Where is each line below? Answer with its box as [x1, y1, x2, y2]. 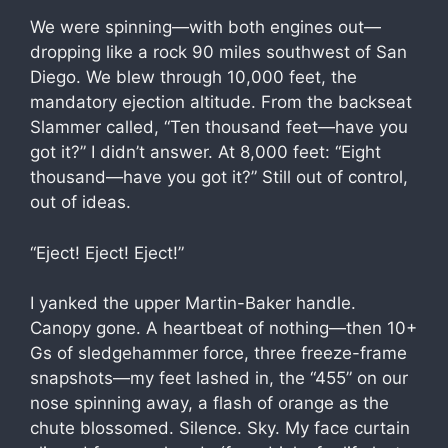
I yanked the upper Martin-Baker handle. [30, 293, 356, 313]
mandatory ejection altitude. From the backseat [30, 92, 412, 112]
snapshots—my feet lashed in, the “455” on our [30, 368, 408, 388]
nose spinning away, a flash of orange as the [30, 393, 389, 413]
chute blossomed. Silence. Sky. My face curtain [30, 418, 410, 438]
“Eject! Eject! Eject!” [30, 242, 184, 263]
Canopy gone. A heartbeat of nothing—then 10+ [30, 318, 417, 338]
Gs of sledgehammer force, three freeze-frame [30, 343, 407, 363]
